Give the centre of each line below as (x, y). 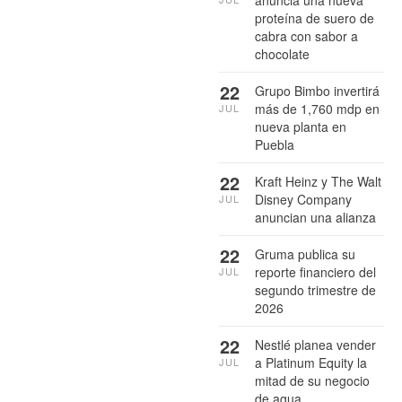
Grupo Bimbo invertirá (317, 91)
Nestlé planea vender (315, 345)
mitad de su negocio (312, 381)
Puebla (275, 145)
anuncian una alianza (315, 218)
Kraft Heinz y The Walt (318, 182)
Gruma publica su (305, 254)
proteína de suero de (315, 18)
